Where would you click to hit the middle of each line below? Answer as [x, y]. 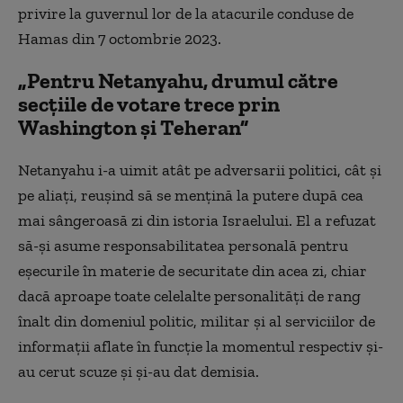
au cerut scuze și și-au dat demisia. [139, 371]
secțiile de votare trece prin [149, 103]
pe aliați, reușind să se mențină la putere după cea [191, 195]
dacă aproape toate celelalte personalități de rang [189, 296]
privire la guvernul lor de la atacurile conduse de [186, 13]
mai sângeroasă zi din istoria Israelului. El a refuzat [197, 220]
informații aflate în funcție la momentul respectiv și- [201, 346]
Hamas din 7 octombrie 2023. [120, 38]
